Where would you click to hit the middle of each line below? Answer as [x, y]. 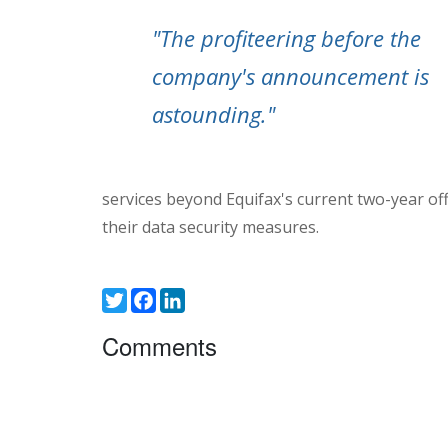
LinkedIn [215, 298]
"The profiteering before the [286, 38]
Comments [159, 346]
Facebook [191, 298]
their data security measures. [210, 227]
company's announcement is [290, 76]
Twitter [150, 298]
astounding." [213, 114]
